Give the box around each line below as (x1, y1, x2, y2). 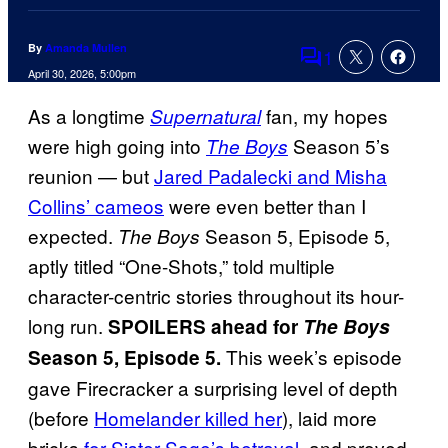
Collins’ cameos (28, 192, 164, 220)
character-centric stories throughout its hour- (28, 282, 404, 310)
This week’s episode (221, 343, 402, 371)
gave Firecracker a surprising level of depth (28, 374, 398, 402)
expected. (28, 222, 118, 250)
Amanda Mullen (45, 40, 127, 56)
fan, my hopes (261, 102, 388, 130)
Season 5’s (288, 132, 390, 160)
